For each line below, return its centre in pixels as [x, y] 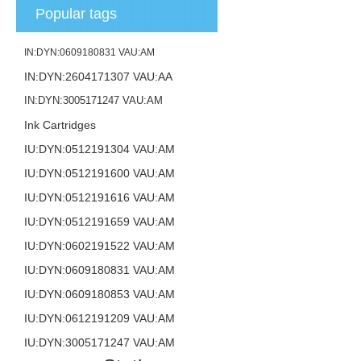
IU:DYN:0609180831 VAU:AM [100, 270]
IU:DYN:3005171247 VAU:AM [100, 342]
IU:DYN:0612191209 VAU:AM [100, 318]
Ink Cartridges [60, 125]
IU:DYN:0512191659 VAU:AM [100, 222]
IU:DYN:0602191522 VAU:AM [100, 246]
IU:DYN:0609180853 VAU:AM [100, 294]
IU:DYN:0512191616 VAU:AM [100, 197]
